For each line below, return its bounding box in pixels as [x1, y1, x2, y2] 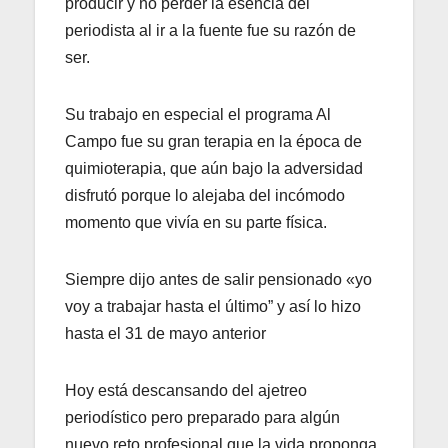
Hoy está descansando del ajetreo [65, 381, 307, 399]
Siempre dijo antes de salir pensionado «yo [65, 270, 372, 288]
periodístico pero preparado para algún [65, 408, 340, 426]
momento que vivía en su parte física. [65, 213, 327, 231]
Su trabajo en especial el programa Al [65, 105, 331, 123]
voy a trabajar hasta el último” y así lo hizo [65, 297, 361, 315]
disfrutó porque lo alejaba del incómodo [65, 186, 345, 204]
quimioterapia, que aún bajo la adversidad [65, 159, 363, 177]
